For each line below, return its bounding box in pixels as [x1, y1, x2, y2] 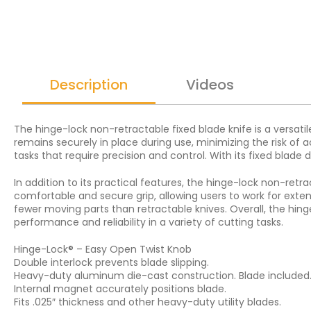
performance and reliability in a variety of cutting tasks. [14, 215, 283, 229]
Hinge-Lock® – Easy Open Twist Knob [14, 242, 192, 256]
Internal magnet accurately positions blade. [14, 282, 226, 296]
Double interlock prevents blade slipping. [14, 255, 209, 269]
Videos [186, 75, 234, 94]
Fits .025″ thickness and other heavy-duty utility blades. [14, 295, 281, 309]
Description [50, 75, 128, 94]
